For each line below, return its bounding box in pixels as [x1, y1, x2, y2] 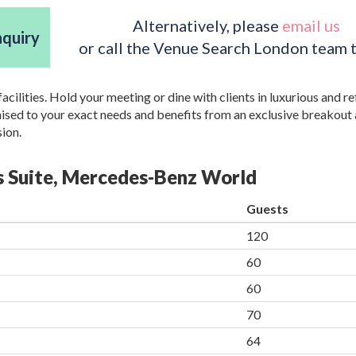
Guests [246, 201, 288, 217]
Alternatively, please [132, 16, 282, 36]
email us [281, 16, 340, 36]
